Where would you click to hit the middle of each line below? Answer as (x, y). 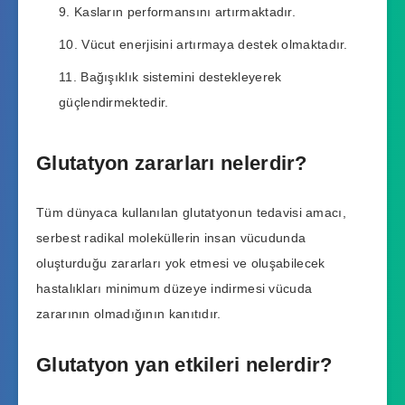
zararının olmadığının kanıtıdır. (129, 314)
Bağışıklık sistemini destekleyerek (181, 77)
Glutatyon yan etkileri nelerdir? (184, 364)
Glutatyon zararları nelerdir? (172, 163)
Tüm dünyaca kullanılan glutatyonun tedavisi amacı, (191, 213)
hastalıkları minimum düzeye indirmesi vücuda (174, 289)
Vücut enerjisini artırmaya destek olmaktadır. (215, 45)
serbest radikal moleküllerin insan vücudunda (171, 238)
